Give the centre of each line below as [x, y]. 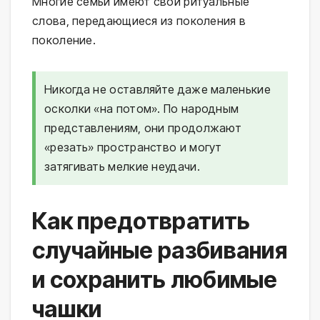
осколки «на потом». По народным [142, 108]
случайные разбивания [160, 250]
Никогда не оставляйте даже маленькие [157, 89]
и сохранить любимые [155, 279]
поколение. [64, 40]
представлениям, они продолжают [143, 127]
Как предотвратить [141, 221]
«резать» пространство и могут [133, 147]
